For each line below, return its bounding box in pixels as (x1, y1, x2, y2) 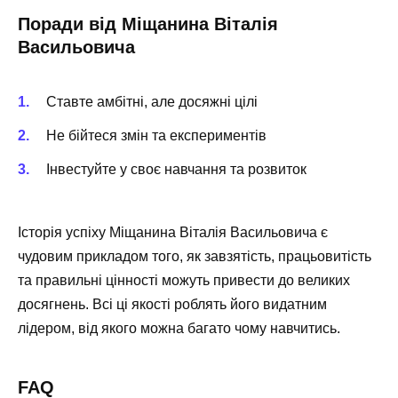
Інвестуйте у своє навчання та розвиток (46, 162, 306, 178)
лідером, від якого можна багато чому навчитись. (18, 320, 340, 336)
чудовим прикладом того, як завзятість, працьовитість (18, 248, 371, 264)
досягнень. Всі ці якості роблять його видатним (18, 296, 327, 312)
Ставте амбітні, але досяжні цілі (46, 94, 258, 110)
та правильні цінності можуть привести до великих (18, 272, 350, 288)
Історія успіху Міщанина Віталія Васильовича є (18, 224, 328, 240)
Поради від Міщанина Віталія (18, 13, 278, 34)
